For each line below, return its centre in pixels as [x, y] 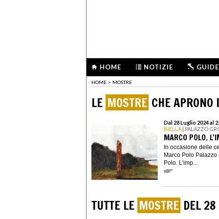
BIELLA [173, 129]
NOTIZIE [158, 67]
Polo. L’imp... [181, 163]
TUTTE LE [114, 206]
